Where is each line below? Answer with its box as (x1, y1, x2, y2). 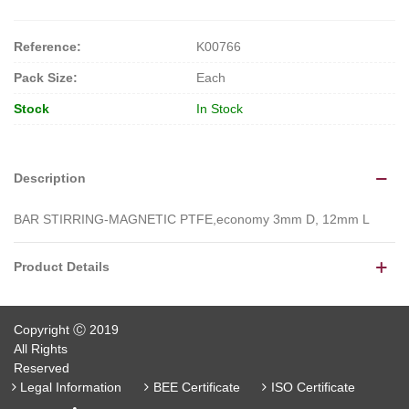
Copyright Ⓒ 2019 (14, 322, 119, 338)
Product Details (14, 259, 110, 275)
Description (14, 171, 86, 185)
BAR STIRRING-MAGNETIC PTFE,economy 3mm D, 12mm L (14, 212, 370, 226)
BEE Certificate (152, 380, 240, 395)
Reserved (14, 361, 69, 376)
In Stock (196, 101, 243, 116)
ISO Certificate (271, 380, 356, 395)
